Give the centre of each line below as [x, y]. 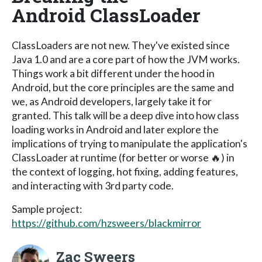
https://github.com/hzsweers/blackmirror [106, 223]
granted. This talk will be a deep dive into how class [125, 115]
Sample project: [47, 209]
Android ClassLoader [106, 15]
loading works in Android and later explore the [115, 129]
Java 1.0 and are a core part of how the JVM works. [126, 59]
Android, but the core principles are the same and [123, 87]
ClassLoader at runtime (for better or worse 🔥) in [123, 157]
